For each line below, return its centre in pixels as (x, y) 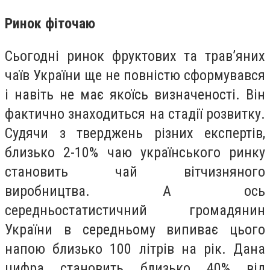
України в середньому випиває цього (135, 229)
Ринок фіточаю (50, 24)
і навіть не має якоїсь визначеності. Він (135, 94)
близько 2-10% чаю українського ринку (135, 152)
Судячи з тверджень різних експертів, (135, 133)
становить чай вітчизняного (135, 171)
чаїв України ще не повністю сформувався (135, 75)
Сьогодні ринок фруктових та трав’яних (135, 56)
